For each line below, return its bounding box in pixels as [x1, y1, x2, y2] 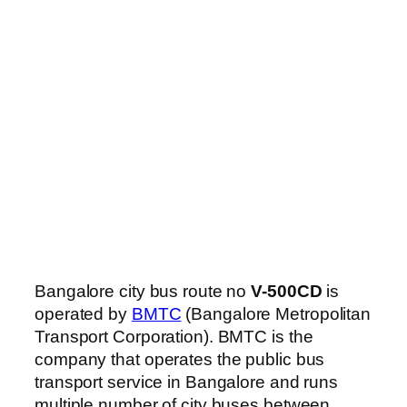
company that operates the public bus [35, 350, 325, 370]
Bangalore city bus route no [35, 282, 252, 302]
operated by [35, 304, 132, 324]
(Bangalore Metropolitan [181, 304, 372, 324]
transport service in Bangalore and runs [35, 372, 339, 392]
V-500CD [251, 282, 323, 302]
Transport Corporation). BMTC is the [35, 327, 313, 347]
